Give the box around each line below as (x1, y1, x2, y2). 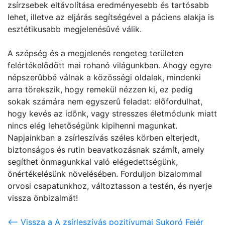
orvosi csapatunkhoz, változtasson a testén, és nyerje (8, 181, 212, 191)
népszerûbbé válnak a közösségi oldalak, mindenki (8, 72, 201, 82)
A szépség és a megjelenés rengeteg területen (8, 48, 183, 58)
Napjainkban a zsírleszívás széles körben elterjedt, (8, 133, 199, 143)
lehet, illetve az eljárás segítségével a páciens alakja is (8, 12, 214, 22)
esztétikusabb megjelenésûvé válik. (8, 24, 142, 34)
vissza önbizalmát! (8, 193, 78, 203)
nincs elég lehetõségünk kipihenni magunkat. (8, 121, 177, 131)
